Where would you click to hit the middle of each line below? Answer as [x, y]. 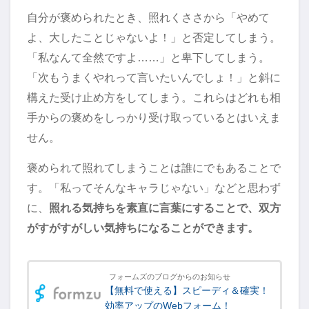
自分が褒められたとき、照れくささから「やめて [148, 17]
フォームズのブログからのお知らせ [170, 276]
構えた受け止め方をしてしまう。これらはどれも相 [154, 97]
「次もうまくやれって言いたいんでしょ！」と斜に [154, 77]
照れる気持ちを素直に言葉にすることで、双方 [165, 207]
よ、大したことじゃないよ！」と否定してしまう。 [154, 37]
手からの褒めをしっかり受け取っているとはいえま [154, 117]
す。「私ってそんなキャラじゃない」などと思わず [154, 187]
